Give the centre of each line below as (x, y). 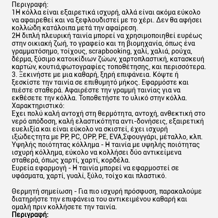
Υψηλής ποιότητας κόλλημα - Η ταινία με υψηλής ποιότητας (106, 145)
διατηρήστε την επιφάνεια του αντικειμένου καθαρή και (100, 199)
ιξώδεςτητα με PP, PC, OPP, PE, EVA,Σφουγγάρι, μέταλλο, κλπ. (107, 137)
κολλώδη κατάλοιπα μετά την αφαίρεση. (75, 28)
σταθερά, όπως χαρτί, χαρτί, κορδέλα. (71, 160)
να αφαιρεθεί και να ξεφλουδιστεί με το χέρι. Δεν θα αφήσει (107, 20)
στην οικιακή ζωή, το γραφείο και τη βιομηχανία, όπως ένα (103, 43)
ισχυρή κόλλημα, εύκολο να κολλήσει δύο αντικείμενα (97, 152)
